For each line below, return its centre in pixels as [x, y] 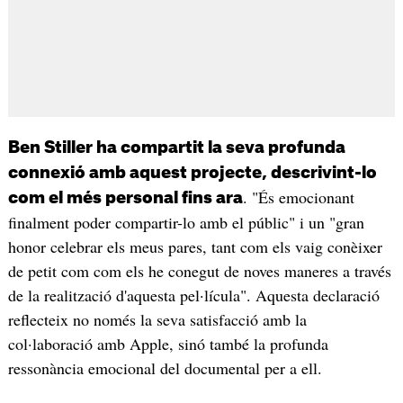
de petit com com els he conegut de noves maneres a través [199, 271]
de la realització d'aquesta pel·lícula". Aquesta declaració [193, 296]
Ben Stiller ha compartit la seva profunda [176, 148]
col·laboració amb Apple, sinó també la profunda [168, 344]
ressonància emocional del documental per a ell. [165, 368]
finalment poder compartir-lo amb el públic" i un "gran [186, 223]
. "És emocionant [298, 197]
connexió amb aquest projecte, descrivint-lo [192, 173]
